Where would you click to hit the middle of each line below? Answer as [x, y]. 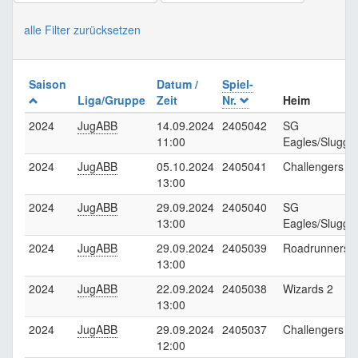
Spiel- [238, 84]
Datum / [177, 84]
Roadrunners [316, 248]
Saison [49, 84]
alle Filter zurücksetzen [82, 30]
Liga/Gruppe [113, 100]
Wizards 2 [308, 288]
